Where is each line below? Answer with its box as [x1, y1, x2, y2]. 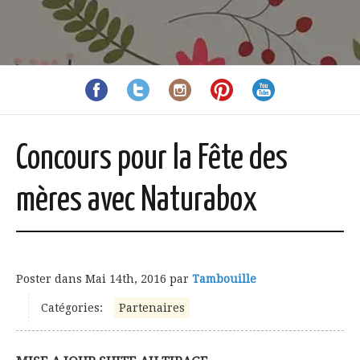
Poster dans [16, 272, 85, 285]
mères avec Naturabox [16, 185, 257, 218]
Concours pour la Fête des [16, 143, 288, 176]
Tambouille [192, 272, 256, 285]
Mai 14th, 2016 [85, 272, 166, 285]
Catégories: [41, 301, 103, 314]
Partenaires [119, 301, 185, 314]
